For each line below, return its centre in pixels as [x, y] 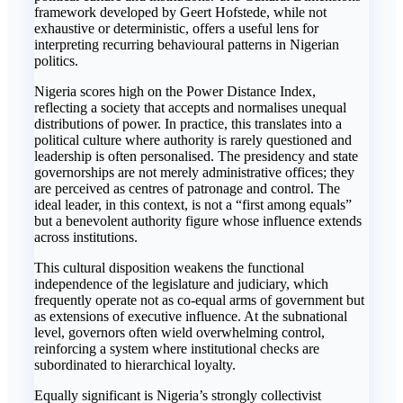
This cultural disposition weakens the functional [169, 268]
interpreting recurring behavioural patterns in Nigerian [187, 45]
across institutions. [86, 237]
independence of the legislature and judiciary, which [181, 284]
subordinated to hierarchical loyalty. [135, 365]
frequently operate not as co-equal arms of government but [199, 300]
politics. [56, 61]
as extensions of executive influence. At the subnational [191, 317]
